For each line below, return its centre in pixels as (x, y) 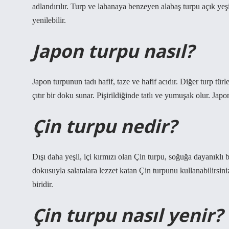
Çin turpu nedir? (105, 126)
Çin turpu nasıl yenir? (128, 215)
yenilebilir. (49, 20)
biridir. (43, 184)
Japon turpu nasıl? (113, 51)
